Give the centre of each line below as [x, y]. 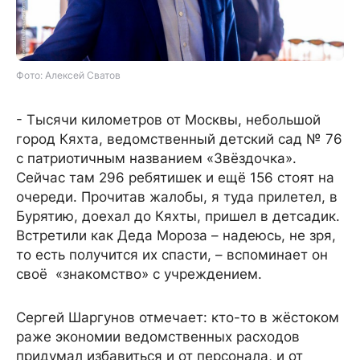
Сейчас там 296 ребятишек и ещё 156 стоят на [175, 177]
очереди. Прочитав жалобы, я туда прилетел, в [177, 196]
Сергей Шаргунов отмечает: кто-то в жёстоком [178, 317]
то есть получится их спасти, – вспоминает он [172, 254]
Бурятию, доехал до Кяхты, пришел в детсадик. [178, 216]
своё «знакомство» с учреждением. [139, 274]
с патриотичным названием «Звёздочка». [156, 158]
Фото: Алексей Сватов [68, 75]
